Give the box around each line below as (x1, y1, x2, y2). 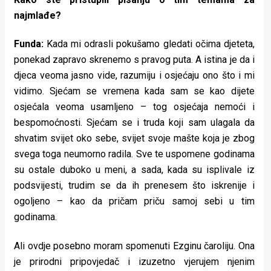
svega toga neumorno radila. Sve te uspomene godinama (14, 148, 255, 160)
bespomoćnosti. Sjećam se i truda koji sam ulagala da (14, 117, 255, 129)
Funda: (14, 38, 47, 50)
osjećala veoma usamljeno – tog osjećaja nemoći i (14, 101, 255, 113)
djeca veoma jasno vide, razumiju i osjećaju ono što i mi (14, 70, 255, 82)
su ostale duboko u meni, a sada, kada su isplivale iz (14, 164, 255, 176)
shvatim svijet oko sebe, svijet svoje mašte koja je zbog (14, 132, 255, 145)
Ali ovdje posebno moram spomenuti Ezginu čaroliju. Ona (14, 240, 255, 252)
